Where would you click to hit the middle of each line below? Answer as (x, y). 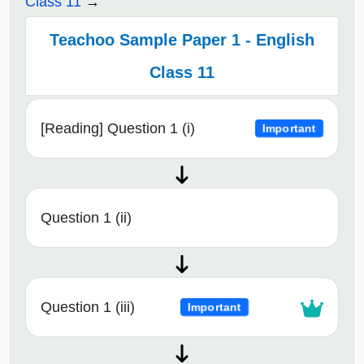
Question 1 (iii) (88, 308)
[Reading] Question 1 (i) (118, 129)
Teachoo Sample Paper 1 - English (182, 40)
